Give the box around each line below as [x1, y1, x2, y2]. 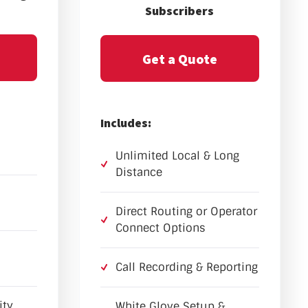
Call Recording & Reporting [115, 260, 258, 275]
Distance [115, 165, 162, 180]
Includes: [100, 115, 151, 131]
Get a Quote [142, 49, 217, 67]
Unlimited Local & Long [115, 148, 239, 164]
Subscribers [145, 3, 214, 19]
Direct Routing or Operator [115, 204, 257, 219]
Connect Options [115, 221, 206, 236]
